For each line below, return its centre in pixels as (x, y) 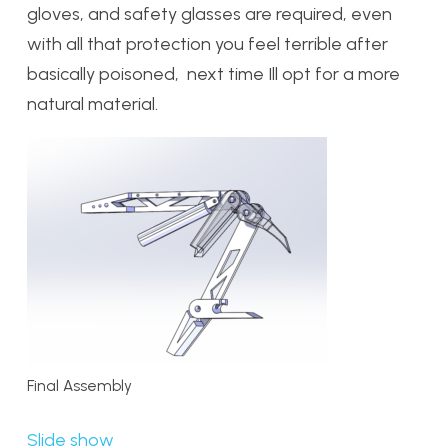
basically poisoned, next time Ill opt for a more (213, 73)
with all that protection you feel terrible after (207, 43)
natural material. (92, 103)
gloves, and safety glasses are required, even (209, 13)
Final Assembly (79, 385)
